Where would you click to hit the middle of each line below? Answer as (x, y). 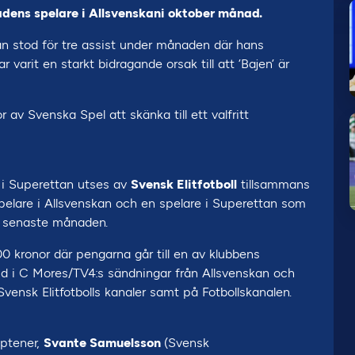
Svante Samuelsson (104, 343)
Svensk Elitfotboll (184, 184)
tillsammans (273, 184)
